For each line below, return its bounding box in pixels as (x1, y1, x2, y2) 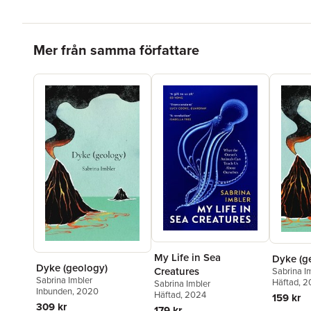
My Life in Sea (154, 250, 221, 265)
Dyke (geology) (36, 260, 108, 276)
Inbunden (36, 285, 72, 299)
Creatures (154, 264, 199, 279)
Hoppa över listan (33, 32, 117, 47)
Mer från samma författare (33, 40, 199, 61)
